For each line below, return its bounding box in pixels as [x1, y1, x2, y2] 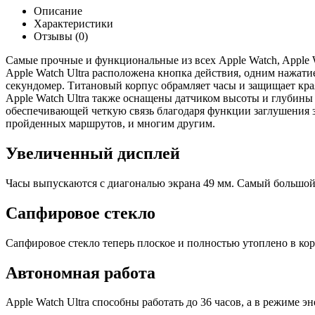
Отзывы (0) [34, 30, 88, 42]
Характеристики [34, 18, 113, 30]
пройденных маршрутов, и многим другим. [6, 117, 215, 129]
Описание [34, 5, 82, 17]
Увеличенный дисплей [6, 143, 180, 162]
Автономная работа [6, 263, 155, 282]
